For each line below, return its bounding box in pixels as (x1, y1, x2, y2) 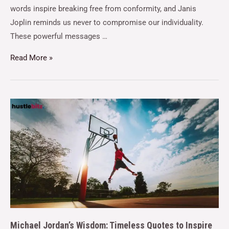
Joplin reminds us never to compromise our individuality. (10, 18, 203, 28)
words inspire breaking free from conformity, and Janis (10, 4, 196, 14)
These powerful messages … (10, 32, 107, 41)
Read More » (10, 53, 53, 62)
